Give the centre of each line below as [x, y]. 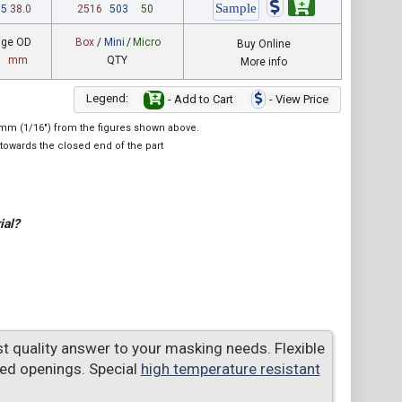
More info [263, 61]
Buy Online [263, 44]
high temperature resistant [230, 369]
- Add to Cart [199, 99]
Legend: [107, 98]
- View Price [297, 99]
